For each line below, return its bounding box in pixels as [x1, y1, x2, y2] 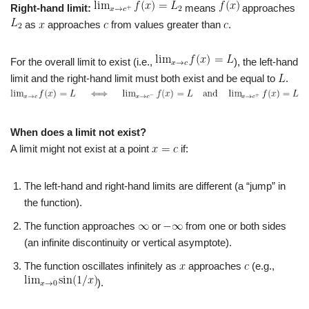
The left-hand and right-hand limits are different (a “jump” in [24, 180, 286, 192]
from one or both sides [183, 220, 286, 232]
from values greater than [108, 19, 223, 30]
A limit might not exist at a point [10, 143, 152, 154]
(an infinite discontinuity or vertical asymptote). [24, 237, 232, 248]
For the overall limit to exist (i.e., [10, 56, 155, 68]
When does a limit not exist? [10, 126, 146, 138]
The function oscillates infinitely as [24, 260, 179, 272]
